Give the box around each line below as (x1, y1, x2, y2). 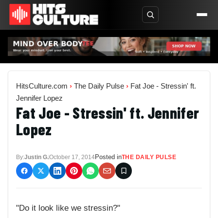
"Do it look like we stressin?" (16, 203, 120, 213)
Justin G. (24, 153, 49, 161)
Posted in (95, 153, 122, 161)
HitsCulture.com (16, 81, 68, 90)
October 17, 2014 (49, 153, 95, 161)
